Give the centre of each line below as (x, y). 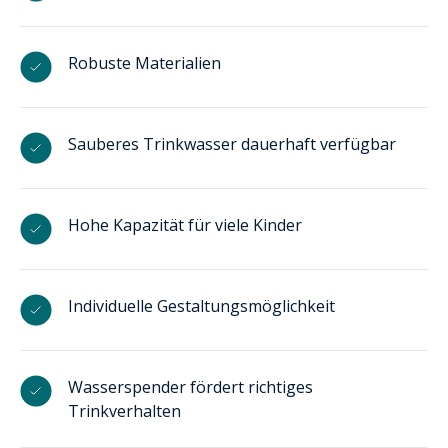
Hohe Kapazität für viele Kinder (185, 224)
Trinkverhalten (124, 410)
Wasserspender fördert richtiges (190, 386)
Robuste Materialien (144, 62)
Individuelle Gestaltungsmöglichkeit (201, 305)
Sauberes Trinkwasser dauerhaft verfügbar (232, 143)
